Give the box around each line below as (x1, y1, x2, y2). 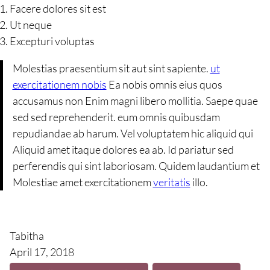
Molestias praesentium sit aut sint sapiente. (12, 61, 210, 75)
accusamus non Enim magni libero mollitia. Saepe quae (12, 94, 258, 108)
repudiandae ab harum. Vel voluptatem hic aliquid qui (12, 127, 253, 140)
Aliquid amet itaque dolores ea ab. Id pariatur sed (12, 143, 234, 157)
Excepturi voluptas (10, 34, 95, 48)
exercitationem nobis (12, 78, 107, 92)
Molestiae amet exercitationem (12, 175, 153, 189)
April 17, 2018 (10, 245, 74, 259)
